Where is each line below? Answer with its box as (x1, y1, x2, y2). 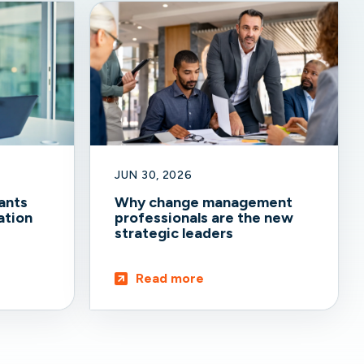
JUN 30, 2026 (115, 167, 193, 182)
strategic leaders (115, 223, 233, 242)
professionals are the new (115, 208, 293, 227)
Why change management (115, 193, 292, 211)
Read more (136, 270, 204, 286)
